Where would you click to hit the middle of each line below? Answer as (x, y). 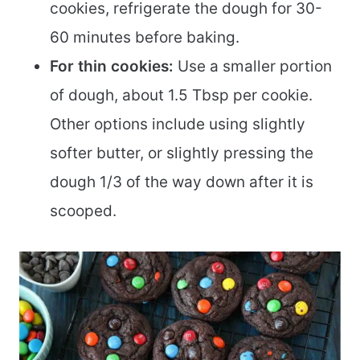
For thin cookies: (112, 66)
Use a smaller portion (253, 66)
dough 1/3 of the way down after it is (182, 182)
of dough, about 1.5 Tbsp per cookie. (181, 95)
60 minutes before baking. (145, 37)
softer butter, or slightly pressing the (182, 153)
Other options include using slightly (178, 124)
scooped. (83, 211)
